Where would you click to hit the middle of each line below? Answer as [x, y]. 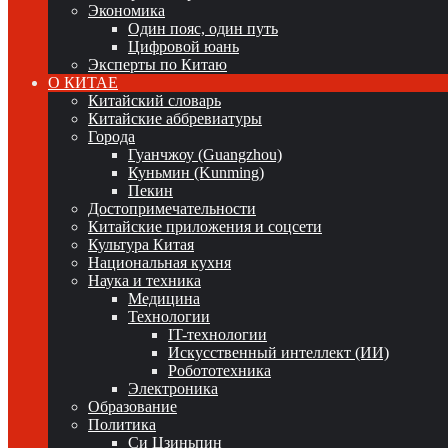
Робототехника [219, 370]
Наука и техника [144, 280]
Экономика [126, 10]
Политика [122, 424]
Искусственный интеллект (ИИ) [278, 352]
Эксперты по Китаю [157, 64]
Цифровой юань [183, 46]
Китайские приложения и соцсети [205, 226]
